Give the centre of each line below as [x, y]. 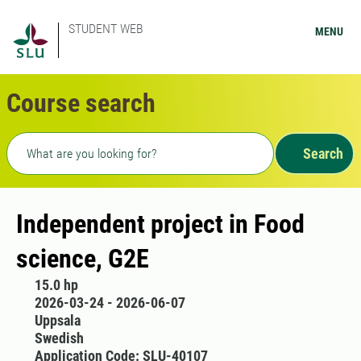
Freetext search [55, 142]
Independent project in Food [160, 224]
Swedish [59, 338]
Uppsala [57, 320]
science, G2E [83, 259]
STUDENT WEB [106, 29]
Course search [81, 103]
